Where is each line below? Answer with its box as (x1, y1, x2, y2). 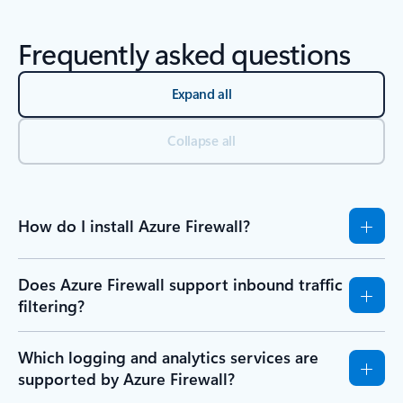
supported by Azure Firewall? (18, 368, 235, 390)
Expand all (171, 85, 232, 103)
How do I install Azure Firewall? (18, 215, 250, 237)
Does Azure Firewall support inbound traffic (18, 273, 343, 296)
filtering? (18, 295, 85, 318)
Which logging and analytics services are (18, 346, 318, 369)
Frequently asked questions (18, 33, 351, 73)
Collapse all (167, 131, 236, 150)
